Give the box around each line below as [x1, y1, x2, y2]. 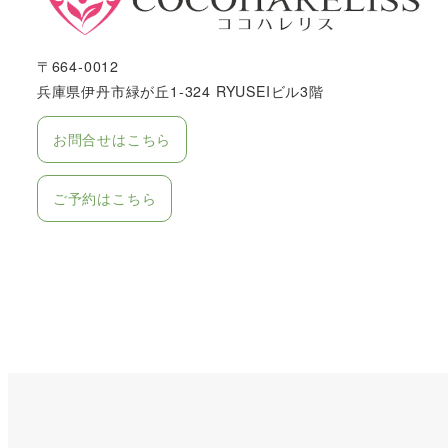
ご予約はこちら [52, 188, 157, 209]
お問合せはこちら [52, 129, 172, 150]
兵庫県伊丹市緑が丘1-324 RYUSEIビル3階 [36, 81, 324, 102]
